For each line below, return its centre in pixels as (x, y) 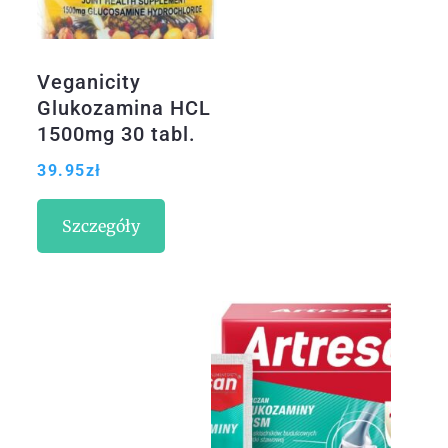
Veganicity (89, 82)
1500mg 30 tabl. (117, 134)
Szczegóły (101, 226)
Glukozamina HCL (124, 108)
